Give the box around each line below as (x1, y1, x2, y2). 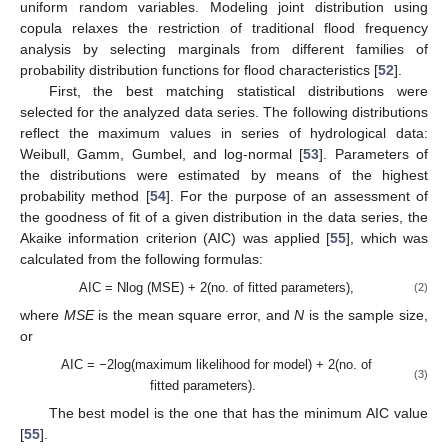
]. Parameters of (319, 145, 429, 162)
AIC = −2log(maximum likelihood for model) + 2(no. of (61, 357, 373, 373)
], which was (346, 229, 428, 246)
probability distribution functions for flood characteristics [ (20, 61, 378, 78)
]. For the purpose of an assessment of (165, 187, 429, 204)
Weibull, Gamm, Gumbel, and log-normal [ (20, 145, 304, 162)
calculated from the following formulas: (20, 250, 263, 267)
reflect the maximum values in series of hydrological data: (20, 124, 428, 141)
